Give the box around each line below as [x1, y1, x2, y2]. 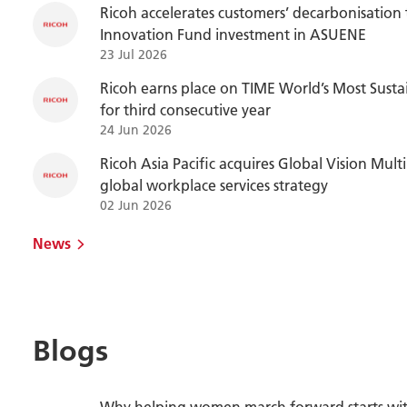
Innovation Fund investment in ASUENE [100, 25, 366, 44]
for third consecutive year [100, 100, 271, 119]
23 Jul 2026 [100, 46, 167, 63]
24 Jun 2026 [100, 122, 172, 138]
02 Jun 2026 [100, 197, 172, 213]
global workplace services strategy [100, 175, 328, 194]
